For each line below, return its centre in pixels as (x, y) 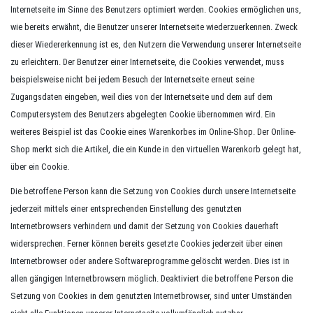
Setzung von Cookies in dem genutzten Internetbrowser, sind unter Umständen (151, 296)
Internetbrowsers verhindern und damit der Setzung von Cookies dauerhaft (145, 226)
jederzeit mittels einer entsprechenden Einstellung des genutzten (126, 209)
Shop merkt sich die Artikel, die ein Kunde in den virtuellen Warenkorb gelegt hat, (156, 149)
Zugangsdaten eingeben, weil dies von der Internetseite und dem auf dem (141, 97)
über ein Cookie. (40, 167)
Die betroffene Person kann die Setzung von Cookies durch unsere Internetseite (153, 191)
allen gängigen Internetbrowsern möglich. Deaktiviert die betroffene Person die (152, 278)
